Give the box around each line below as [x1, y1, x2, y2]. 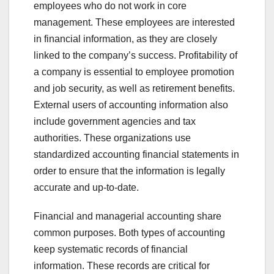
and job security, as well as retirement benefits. [34, 83, 235, 94]
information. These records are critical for [34, 261, 210, 272]
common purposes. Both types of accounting [34, 228, 225, 239]
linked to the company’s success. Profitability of [34, 50, 237, 61]
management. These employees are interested [34, 17, 235, 28]
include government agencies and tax [34, 116, 196, 127]
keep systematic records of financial [34, 244, 188, 255]
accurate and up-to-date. [34, 182, 139, 193]
